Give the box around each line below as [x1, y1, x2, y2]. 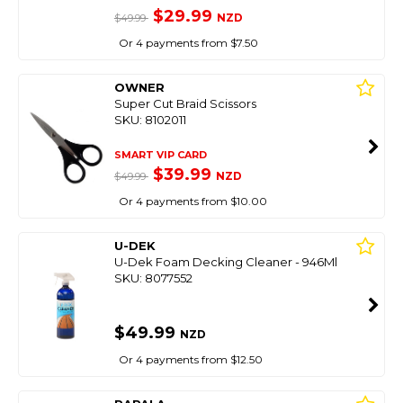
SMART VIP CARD [113, 148, 207, 161]
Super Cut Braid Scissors [113, 96, 256, 111]
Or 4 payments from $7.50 [118, 36, 258, 49]
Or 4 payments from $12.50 [118, 353, 263, 366]
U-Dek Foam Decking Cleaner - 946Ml [113, 255, 337, 269]
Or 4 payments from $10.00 [118, 194, 267, 208]
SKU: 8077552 [113, 271, 193, 285]
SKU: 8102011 [113, 112, 186, 127]
